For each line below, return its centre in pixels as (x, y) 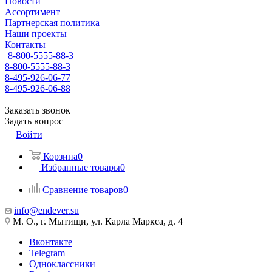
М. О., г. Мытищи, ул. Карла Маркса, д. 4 (97, 221)
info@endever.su (46, 210)
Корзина (60, 156)
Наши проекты (36, 34)
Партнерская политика (52, 23)
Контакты (25, 45)
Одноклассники (62, 264)
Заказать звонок (38, 110)
